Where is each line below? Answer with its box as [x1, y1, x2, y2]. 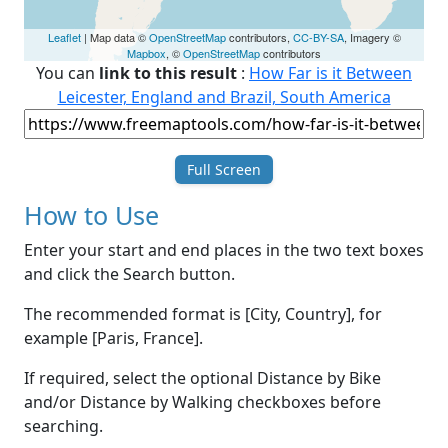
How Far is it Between [249, 62, 412, 85]
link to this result [99, 62, 237, 85]
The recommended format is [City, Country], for [24, 303, 382, 326]
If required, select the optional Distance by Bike [24, 367, 381, 390]
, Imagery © [343, 29, 401, 46]
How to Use [24, 198, 159, 233]
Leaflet [47, 29, 81, 46]
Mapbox [127, 45, 166, 62]
